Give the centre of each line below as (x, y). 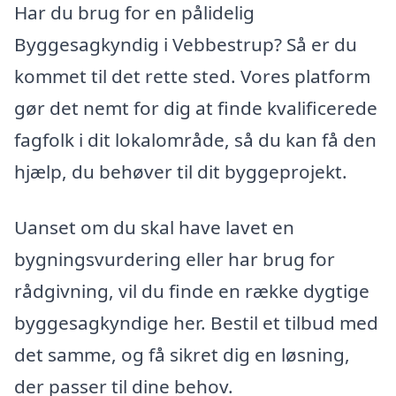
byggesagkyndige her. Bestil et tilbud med (196, 323)
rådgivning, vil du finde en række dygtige (192, 291)
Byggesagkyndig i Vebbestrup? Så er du (186, 44)
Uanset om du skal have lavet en (154, 228)
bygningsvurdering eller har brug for (175, 259)
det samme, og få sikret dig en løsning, (182, 355)
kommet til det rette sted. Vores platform (192, 76)
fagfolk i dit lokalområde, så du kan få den (195, 139)
